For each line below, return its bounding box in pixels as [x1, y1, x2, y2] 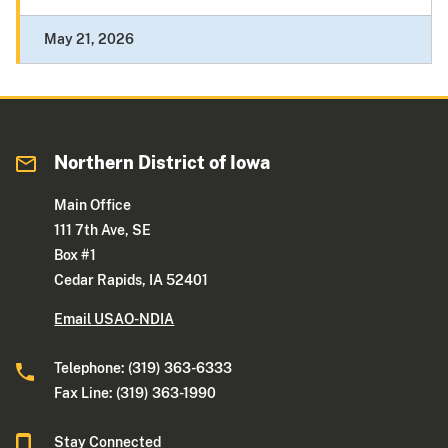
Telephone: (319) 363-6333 [54, 360, 233, 377]
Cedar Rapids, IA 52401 [54, 272, 209, 289]
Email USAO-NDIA [54, 311, 175, 328]
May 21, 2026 [44, 31, 134, 48]
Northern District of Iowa [54, 152, 271, 174]
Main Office [54, 197, 132, 214]
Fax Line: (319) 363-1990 [54, 385, 217, 402]
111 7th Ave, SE [54, 222, 152, 239]
